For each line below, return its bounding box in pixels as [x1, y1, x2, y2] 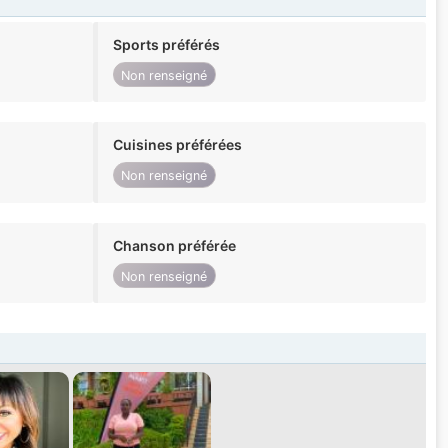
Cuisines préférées [112, 136, 242, 154]
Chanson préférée [112, 236, 236, 254]
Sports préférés [112, 36, 220, 54]
